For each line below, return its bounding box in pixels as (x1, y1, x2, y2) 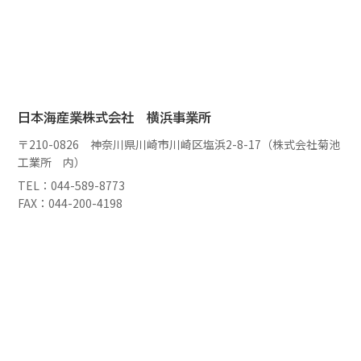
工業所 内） (18, 153, 86, 170)
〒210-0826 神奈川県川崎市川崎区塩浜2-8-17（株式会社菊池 (18, 135, 341, 152)
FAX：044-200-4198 (18, 194, 123, 211)
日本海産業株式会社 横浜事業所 (18, 111, 212, 125)
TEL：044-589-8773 (18, 176, 126, 193)
